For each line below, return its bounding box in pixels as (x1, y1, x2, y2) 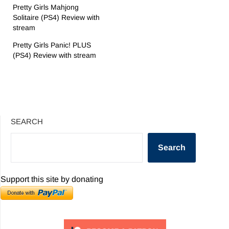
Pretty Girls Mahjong (13, 3, 79, 11)
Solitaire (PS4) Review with (13, 13, 100, 21)
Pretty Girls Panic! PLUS (13, 40, 91, 49)
